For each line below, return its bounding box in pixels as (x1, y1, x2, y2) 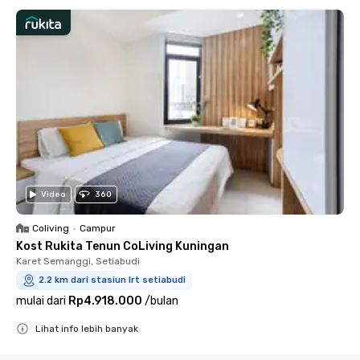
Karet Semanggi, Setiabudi (16, 255, 140, 267)
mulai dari (16, 293, 66, 308)
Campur (80, 222, 116, 234)
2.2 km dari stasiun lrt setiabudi (39, 274, 186, 285)
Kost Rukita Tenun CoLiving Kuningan (16, 239, 229, 253)
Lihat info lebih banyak (35, 322, 138, 334)
